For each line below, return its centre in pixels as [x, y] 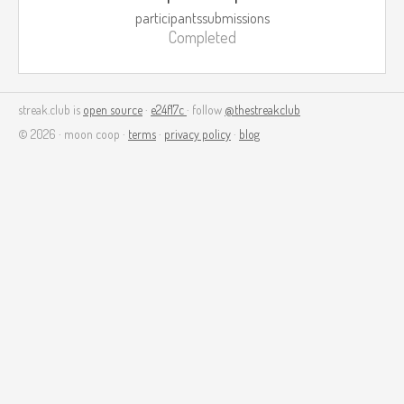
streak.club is [50, 110]
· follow [206, 110]
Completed [202, 37]
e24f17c [169, 110]
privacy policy [197, 134]
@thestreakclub [262, 110]
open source [113, 110]
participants [168, 18]
